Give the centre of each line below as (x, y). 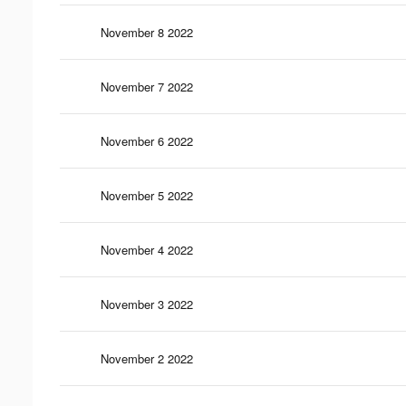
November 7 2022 (147, 86)
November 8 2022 (147, 32)
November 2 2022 (147, 358)
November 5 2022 (147, 195)
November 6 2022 (147, 140)
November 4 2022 (147, 249)
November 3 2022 (147, 304)
